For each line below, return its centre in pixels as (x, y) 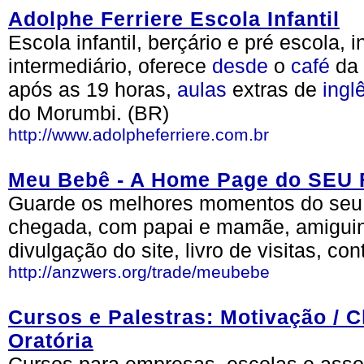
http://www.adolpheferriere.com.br (139, 134)
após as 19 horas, (93, 89)
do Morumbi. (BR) (89, 113)
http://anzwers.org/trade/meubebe (139, 272)
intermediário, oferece (110, 66)
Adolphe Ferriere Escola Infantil (174, 19)
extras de (275, 89)
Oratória (51, 340)
